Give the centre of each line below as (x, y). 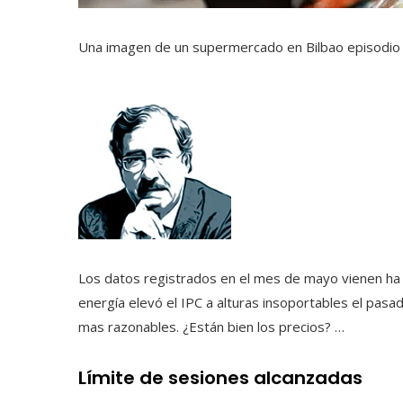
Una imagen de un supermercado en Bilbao (211, 47)
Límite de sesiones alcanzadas (220, 378)
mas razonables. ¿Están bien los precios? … (211, 327)
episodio (374, 47)
